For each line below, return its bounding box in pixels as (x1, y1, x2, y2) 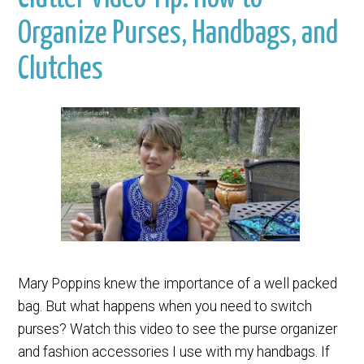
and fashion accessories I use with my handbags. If (18, 343, 331, 360)
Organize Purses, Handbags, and (18, 19, 339, 50)
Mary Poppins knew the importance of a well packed (18, 275, 338, 292)
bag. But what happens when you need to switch (18, 297, 313, 314)
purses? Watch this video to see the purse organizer (18, 320, 338, 337)
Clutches (18, 54, 104, 86)
